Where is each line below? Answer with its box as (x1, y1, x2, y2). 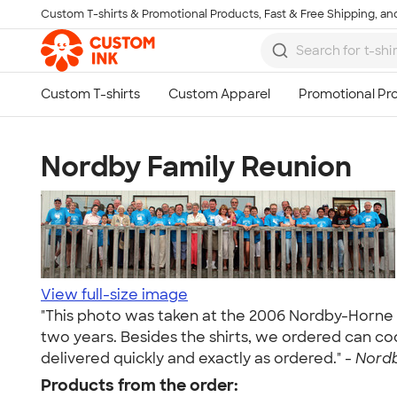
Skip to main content (21, 15, 148, 31)
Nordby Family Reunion (41, 148, 352, 185)
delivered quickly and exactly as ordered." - (41, 349, 355, 368)
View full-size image (41, 285, 188, 304)
